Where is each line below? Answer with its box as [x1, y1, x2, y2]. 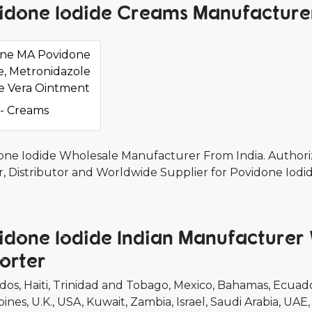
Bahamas [217, 279, 268, 292]
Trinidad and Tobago [53, 279, 169, 292]
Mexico [173, 279, 212, 292]
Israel [176, 295, 205, 309]
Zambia [130, 295, 171, 309]
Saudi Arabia [210, 295, 279, 309]
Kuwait [86, 295, 125, 309]
